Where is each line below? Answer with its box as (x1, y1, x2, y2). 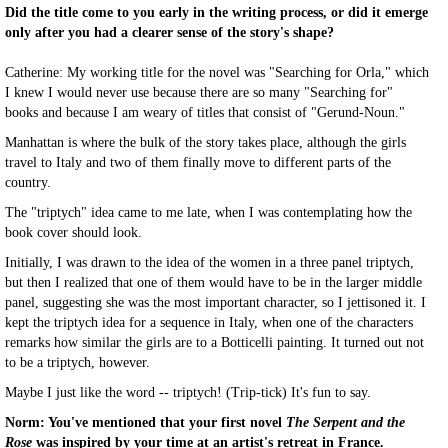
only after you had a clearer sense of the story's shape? (5, 25, 334, 40)
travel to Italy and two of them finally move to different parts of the (5, 155, 391, 170)
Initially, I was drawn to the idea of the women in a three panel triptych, (5, 255, 414, 270)
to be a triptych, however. (5, 355, 154, 370)
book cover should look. (5, 225, 146, 240)
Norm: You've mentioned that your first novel (5, 415, 286, 430)
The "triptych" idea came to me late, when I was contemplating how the (5, 205, 412, 220)
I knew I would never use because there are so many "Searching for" (5, 85, 393, 100)
